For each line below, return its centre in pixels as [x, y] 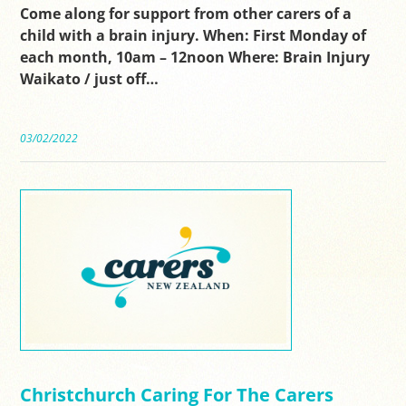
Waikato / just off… [90, 78]
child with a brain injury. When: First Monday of [193, 35]
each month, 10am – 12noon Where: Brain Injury [195, 57]
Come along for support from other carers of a [186, 13]
